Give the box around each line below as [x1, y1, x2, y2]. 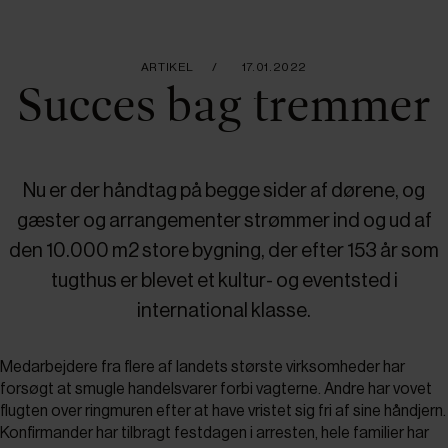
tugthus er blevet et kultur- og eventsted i [50, 271, 398, 291]
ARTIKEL [140, 61, 195, 73]
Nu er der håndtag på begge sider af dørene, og [23, 181, 425, 201]
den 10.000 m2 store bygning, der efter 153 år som [9, 241, 439, 261]
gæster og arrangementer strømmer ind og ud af [16, 211, 432, 231]
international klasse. [137, 301, 311, 321]
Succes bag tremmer [17, 77, 431, 135]
